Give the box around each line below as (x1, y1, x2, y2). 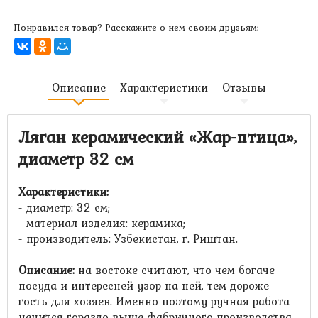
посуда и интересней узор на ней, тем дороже (18, 277, 269, 294)
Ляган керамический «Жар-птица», (18, 124, 297, 149)
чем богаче (215, 261, 275, 278)
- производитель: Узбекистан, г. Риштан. (18, 230, 238, 247)
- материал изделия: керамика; (18, 214, 185, 231)
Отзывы (222, 79, 266, 96)
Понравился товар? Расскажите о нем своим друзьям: (14, 21, 258, 34)
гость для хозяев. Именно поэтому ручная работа (18, 292, 290, 309)
